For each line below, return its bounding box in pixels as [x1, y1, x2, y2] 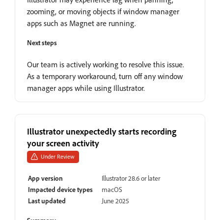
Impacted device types [28, 185, 93, 193]
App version [28, 173, 63, 182]
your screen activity [27, 137, 99, 148]
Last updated [28, 196, 66, 205]
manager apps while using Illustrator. [27, 82, 145, 93]
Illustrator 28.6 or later [102, 173, 160, 182]
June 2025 [102, 196, 129, 205]
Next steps [27, 38, 57, 47]
